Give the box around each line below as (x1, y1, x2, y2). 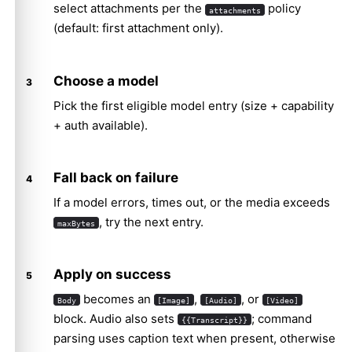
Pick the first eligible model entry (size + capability (53, 97, 334, 113)
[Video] (266, 295, 299, 305)
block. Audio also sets (53, 310, 178, 326)
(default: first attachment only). (53, 20, 223, 36)
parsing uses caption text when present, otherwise (53, 330, 335, 346)
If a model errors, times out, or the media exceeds (53, 194, 330, 210)
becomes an (79, 291, 154, 306)
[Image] (157, 295, 191, 305)
